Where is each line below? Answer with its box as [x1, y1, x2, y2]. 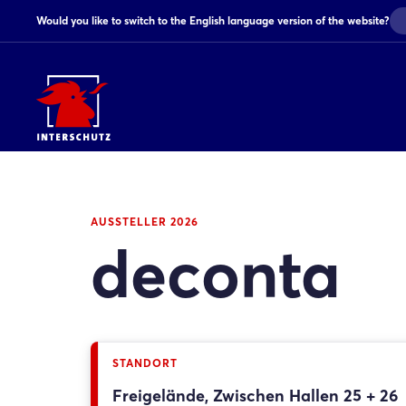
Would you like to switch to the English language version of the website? [36, 14, 390, 27]
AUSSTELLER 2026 [91, 215, 198, 228]
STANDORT [112, 356, 178, 370]
